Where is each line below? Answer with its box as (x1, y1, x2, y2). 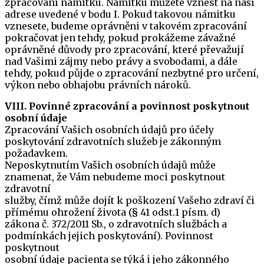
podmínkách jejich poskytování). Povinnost (5, 230, 213, 242)
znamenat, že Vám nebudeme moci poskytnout (5, 171, 225, 183)
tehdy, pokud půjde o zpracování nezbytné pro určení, (5, 67, 259, 79)
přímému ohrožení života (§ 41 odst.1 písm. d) (5, 206, 220, 218)
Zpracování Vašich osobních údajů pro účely (5, 124, 214, 136)
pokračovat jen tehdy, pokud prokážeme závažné (5, 32, 236, 44)
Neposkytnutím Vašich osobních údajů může (5, 159, 216, 171)
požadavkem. (5, 147, 68, 159)
